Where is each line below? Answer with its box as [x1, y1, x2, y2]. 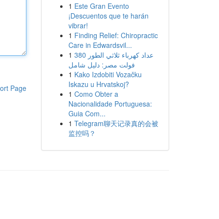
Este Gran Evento [74, 1, 129, 11]
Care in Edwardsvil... [68, 40, 132, 50]
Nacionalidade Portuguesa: [68, 99, 152, 109]
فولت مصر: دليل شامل [68, 60, 135, 69]
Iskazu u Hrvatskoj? [68, 79, 129, 89]
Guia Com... [68, 109, 106, 118]
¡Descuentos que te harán [68, 11, 149, 21]
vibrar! [68, 21, 88, 30]
